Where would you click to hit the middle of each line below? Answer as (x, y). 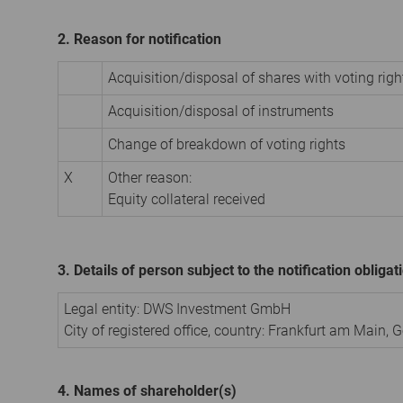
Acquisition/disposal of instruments (221, 111)
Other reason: (150, 177)
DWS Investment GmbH (217, 309)
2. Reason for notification (139, 39)
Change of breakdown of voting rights (227, 144)
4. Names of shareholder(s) (147, 390)
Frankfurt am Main (327, 330)
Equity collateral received (187, 199)
